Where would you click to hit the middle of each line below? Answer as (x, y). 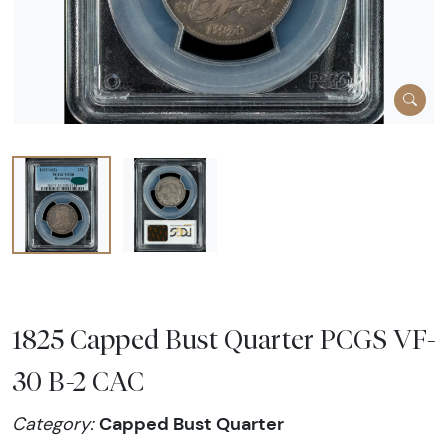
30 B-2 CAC (78, 381)
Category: (55, 424)
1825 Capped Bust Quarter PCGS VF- (224, 339)
